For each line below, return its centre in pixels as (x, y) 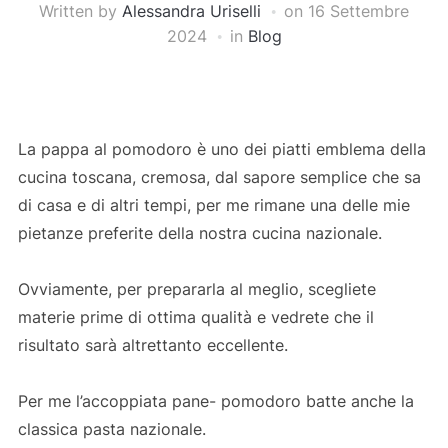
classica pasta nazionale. (111, 428)
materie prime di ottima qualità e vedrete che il (195, 316)
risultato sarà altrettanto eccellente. (152, 344)
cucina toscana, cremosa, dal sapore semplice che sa (219, 176)
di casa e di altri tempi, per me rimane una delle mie (213, 204)
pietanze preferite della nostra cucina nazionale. (199, 232)
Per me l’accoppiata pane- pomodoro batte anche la (215, 400)
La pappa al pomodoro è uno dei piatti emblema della (221, 148)
